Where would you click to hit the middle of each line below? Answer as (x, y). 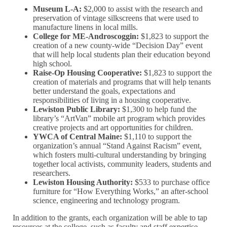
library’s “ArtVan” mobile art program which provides (119, 119)
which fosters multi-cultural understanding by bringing (120, 155)
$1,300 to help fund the (159, 109)
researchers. (52, 173)
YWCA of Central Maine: (78, 137)
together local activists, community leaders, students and (122, 164)
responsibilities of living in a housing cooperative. (112, 100)
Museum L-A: (58, 9)
